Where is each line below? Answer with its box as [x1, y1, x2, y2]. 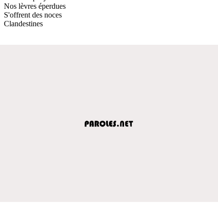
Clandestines [4, 19, 43, 28]
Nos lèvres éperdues [4, 1, 66, 10]
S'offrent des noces [4, 10, 62, 19]
